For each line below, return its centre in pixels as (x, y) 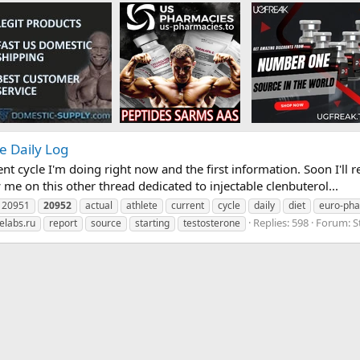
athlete (142, 206)
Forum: (334, 223)
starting (152, 223)
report (63, 223)
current (188, 206)
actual (99, 206)
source (106, 223)
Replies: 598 (281, 223)
